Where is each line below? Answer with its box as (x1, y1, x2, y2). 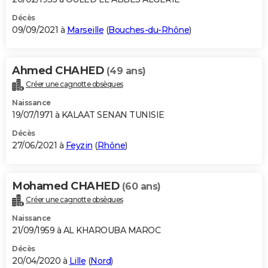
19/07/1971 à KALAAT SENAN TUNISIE (12, 109, 165, 120)
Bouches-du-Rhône (108, 24, 189, 35)
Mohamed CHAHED (12, 179, 122, 193)
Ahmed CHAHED (12, 63, 106, 77)
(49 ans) (106, 65, 146, 77)
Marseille (66, 24, 103, 35)
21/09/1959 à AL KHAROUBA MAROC (12, 224, 160, 236)
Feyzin (65, 139, 93, 151)
